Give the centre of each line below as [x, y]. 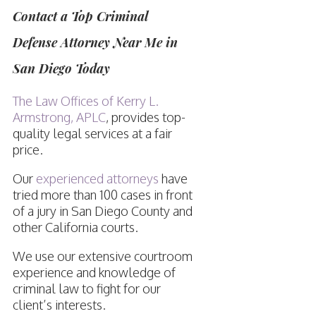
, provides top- [145, 117]
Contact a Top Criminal [80, 17]
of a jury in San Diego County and [102, 211]
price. [28, 150]
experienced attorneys [97, 179]
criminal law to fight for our [86, 289]
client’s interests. [59, 305]
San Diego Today [61, 69]
